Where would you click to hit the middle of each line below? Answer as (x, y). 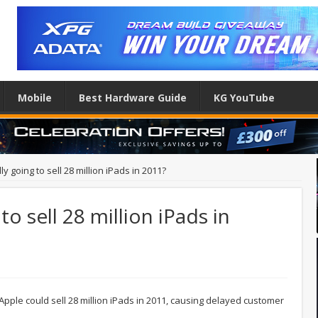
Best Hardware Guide (133, 98)
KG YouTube (244, 98)
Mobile (35, 98)
